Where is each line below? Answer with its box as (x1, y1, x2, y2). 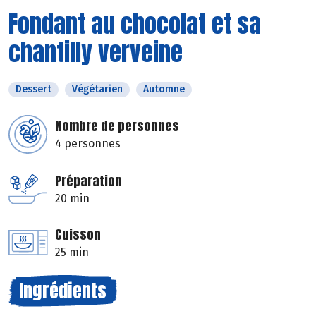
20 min (55, 191, 90, 205)
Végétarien (72, 83, 123, 95)
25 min (55, 245, 89, 259)
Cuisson (55, 224, 101, 244)
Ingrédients (19, 276, 107, 305)
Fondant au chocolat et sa (8, 5, 261, 42)
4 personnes (55, 136, 121, 150)
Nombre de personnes (55, 116, 179, 135)
